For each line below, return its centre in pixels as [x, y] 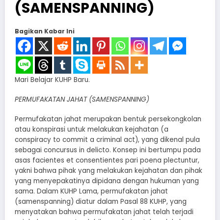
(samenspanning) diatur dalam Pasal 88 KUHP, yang [101, 202]
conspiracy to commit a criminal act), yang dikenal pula [107, 140]
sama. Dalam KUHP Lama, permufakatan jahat [91, 192]
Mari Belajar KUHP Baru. [52, 80]
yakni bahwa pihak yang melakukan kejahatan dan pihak [109, 171]
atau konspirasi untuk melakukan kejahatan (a [92, 130]
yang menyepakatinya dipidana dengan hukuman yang [107, 181]
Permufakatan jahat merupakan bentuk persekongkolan [108, 119]
